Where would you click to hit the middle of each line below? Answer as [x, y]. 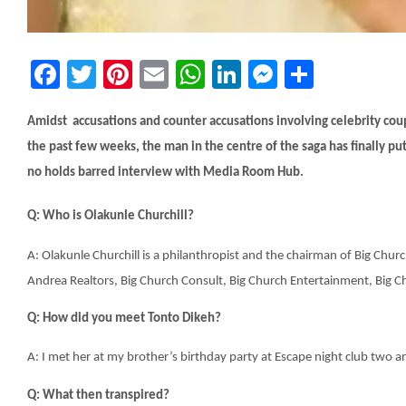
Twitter [149, 75]
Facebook [126, 75]
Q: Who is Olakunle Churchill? [111, 217]
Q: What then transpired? [98, 395]
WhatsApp [279, 75]
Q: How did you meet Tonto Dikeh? [124, 319]
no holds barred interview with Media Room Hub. [165, 173]
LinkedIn [304, 75]
